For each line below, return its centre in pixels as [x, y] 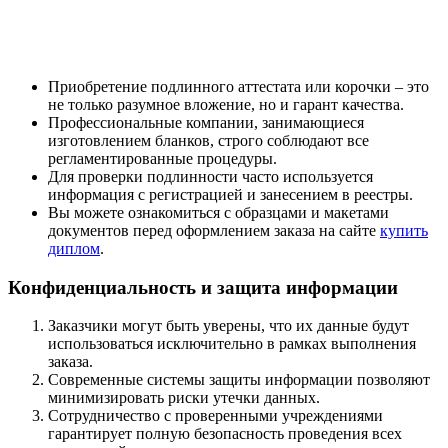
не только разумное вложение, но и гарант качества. [226, 105]
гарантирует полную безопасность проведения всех [225, 434]
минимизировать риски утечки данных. [184, 398]
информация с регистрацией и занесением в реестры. [230, 195]
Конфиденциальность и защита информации [203, 287]
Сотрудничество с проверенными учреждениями [215, 416]
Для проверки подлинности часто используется [210, 177]
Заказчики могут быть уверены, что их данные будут [228, 326]
